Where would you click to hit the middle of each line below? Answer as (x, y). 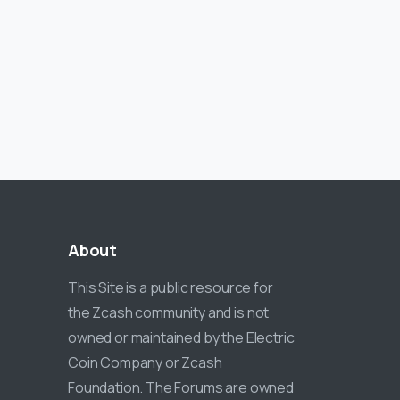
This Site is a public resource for (171, 288)
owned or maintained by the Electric (181, 338)
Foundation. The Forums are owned (181, 388)
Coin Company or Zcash (145, 363)
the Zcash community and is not (169, 313)
